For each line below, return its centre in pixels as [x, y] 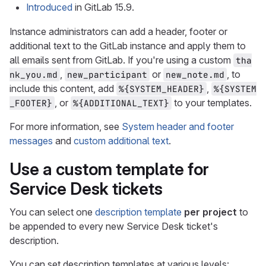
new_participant [107, 75]
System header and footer [178, 126]
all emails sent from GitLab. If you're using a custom [121, 60]
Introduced [49, 7]
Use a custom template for [109, 169]
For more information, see [66, 126]
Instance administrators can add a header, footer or [118, 31]
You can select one [52, 212]
